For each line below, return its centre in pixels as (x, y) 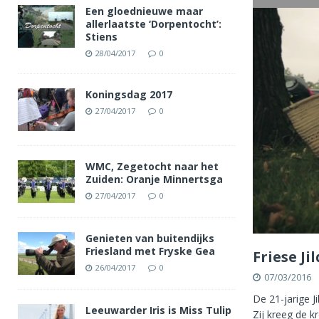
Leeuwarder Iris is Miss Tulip (158, 310)
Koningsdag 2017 (129, 94)
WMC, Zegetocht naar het (152, 166)
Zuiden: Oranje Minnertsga (154, 179)
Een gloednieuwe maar (144, 11)
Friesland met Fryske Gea (150, 251)
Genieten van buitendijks (150, 238)
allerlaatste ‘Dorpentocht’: (153, 24)
